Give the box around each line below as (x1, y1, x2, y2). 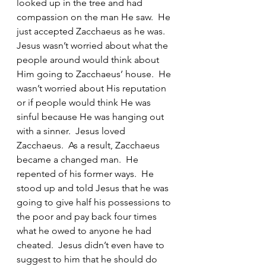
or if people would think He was (17, 97, 153, 108)
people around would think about (17, 54, 161, 65)
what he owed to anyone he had (17, 225, 154, 236)
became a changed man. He (17, 154, 141, 165)
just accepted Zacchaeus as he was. (17, 26, 170, 37)
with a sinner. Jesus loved (17, 125, 128, 137)
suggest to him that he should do (17, 254, 160, 265)
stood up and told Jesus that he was (17, 182, 171, 194)
